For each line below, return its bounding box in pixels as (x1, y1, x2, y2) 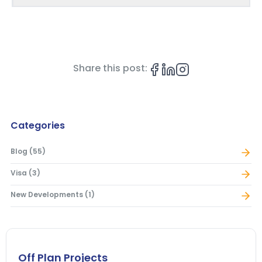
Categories (11, 119, 65, 133)
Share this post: (73, 61, 147, 75)
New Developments (11, 189, 83, 200)
